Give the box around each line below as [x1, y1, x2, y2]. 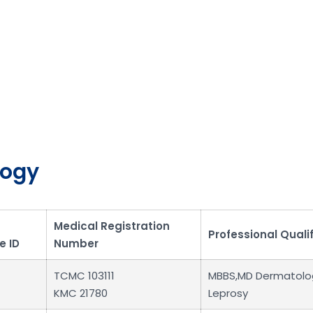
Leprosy [208, 285, 248, 300]
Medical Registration [54, 218, 170, 233]
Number [54, 235, 99, 251]
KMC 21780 [54, 285, 108, 300]
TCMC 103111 [54, 268, 115, 283]
